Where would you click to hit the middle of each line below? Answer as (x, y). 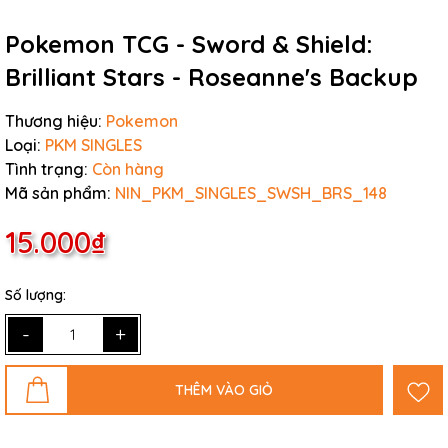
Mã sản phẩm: (58, 193)
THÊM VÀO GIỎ (224, 389)
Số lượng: (35, 295)
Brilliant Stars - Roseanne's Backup (211, 77)
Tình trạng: (46, 169)
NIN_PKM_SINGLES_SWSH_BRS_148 (251, 193)
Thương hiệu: (53, 121)
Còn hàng (128, 169)
